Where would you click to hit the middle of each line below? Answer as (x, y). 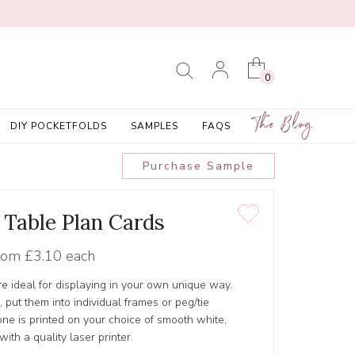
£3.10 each (59, 256)
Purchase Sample (198, 166)
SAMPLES (154, 126)
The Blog (283, 127)
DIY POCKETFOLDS (58, 126)
